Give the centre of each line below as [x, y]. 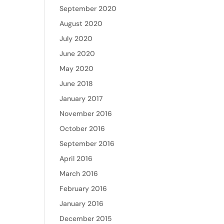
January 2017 [81, 98]
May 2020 [77, 68]
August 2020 [81, 23]
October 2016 [82, 128]
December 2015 [86, 218]
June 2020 [77, 53]
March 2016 [79, 173]
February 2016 [83, 188]
